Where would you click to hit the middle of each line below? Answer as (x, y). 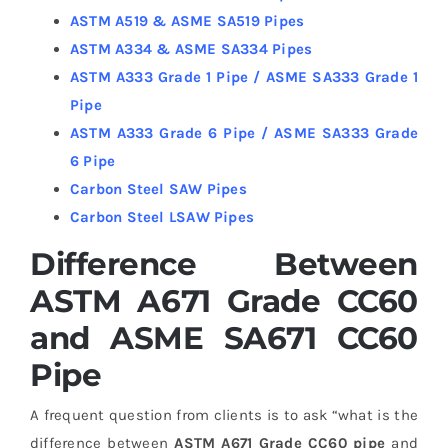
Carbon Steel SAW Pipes (158, 188)
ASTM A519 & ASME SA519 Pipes (187, 20)
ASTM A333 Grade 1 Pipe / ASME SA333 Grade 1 (244, 76)
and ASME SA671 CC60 (224, 337)
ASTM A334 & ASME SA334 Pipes (191, 48)
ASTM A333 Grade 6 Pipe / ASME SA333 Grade (244, 132)
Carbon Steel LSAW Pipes (162, 216)
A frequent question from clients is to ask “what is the (224, 415)
